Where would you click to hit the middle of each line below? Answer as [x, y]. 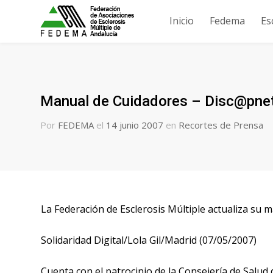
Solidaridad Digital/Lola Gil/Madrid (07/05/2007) [149, 240]
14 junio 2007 [135, 125]
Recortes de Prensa [221, 125]
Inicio [181, 21]
